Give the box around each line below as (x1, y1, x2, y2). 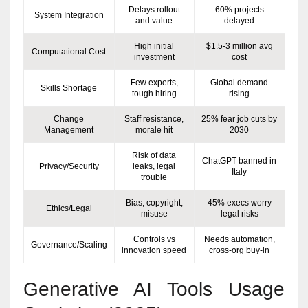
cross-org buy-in (209, 245, 270, 255)
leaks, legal (133, 161, 176, 171)
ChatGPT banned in (202, 155, 277, 166)
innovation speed (122, 245, 187, 255)
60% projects (214, 4, 264, 14)
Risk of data (132, 150, 177, 160)
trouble (141, 172, 168, 182)
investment (133, 52, 175, 62)
